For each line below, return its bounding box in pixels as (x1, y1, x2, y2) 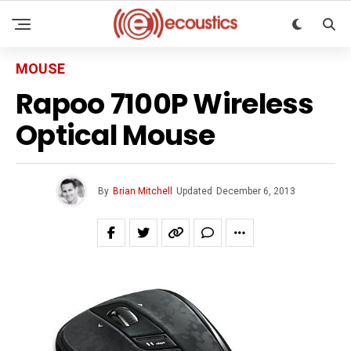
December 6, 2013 (216, 186, 295, 197)
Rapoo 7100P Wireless (16, 84, 314, 124)
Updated (176, 186, 212, 197)
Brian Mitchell (113, 186, 172, 197)
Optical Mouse (16, 115, 215, 155)
